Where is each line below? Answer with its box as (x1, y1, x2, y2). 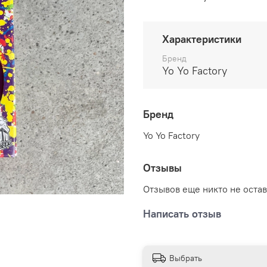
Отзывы (143, 161, 182, 175)
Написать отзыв (143, 207, 221, 221)
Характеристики (162, 32, 241, 46)
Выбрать (169, 253, 202, 264)
